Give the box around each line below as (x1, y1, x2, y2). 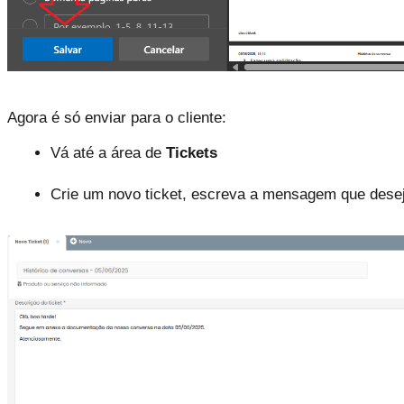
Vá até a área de (50, 143, 166, 161)
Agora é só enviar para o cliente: (7, 108, 226, 126)
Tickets (166, 143, 217, 161)
